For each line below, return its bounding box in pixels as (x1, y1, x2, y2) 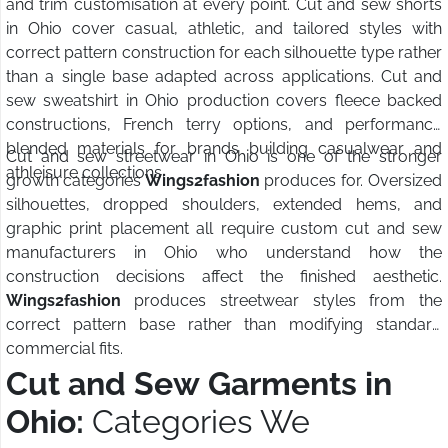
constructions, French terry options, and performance (6, 115, 442, 135)
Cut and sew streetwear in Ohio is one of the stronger (6, 147, 442, 167)
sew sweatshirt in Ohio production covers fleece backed (6, 91, 442, 111)
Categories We (84, 403, 310, 441)
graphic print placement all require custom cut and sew (6, 219, 442, 239)
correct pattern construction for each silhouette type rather (6, 43, 442, 63)
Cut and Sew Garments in (6, 365, 392, 403)
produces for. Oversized (264, 171, 442, 191)
